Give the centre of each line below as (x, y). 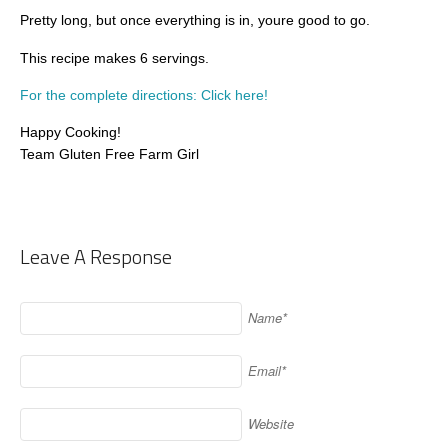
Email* (267, 370)
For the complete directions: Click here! (144, 95)
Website (271, 423)
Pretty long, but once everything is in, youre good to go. (195, 20)
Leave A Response (96, 256)
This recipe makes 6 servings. (114, 57)
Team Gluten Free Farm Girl (109, 154)
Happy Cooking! (70, 132)
